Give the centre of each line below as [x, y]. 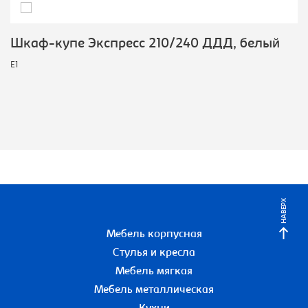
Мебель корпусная [154, 235]
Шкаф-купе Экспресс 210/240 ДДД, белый [145, 44]
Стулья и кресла [154, 253]
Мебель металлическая [154, 290]
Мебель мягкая [154, 272]
